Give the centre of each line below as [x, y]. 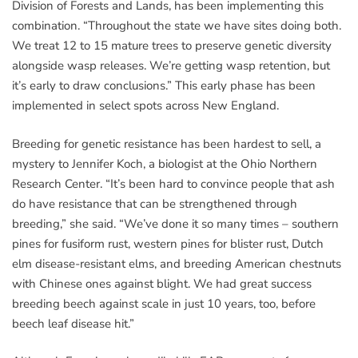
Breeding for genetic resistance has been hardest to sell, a [167, 143]
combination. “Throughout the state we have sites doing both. [177, 26]
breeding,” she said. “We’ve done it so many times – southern [175, 223]
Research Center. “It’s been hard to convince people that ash [173, 183]
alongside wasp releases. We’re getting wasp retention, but [171, 66]
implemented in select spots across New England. [145, 106]
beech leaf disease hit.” [73, 323]
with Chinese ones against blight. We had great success [162, 283]
